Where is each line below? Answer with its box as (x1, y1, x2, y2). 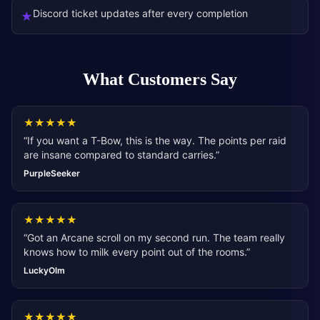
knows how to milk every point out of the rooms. (24, 246, 246, 258)
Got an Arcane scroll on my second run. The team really (27, 231, 285, 244)
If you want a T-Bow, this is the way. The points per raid (27, 134, 286, 146)
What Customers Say (83, 69, 237, 91)
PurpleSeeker (24, 168, 80, 179)
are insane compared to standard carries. (24, 149, 216, 161)
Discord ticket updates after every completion (33, 7, 248, 19)
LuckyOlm (24, 265, 65, 276)
